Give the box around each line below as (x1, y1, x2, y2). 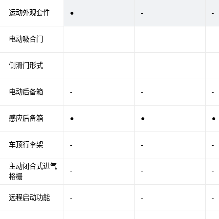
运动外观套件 (8, 9, 50, 17)
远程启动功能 (8, 194, 50, 202)
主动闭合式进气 (8, 162, 57, 170)
